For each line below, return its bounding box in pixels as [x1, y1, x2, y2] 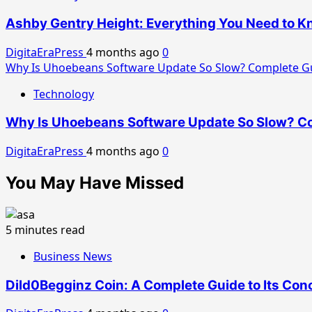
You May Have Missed [6, 173, 184, 194]
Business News [33, 248, 112, 264]
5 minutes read [6, 221, 85, 237]
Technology [33, 86, 94, 102]
